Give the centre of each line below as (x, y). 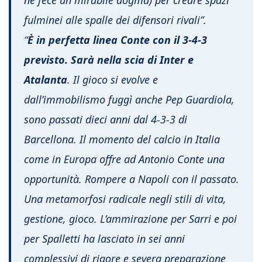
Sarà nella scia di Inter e (132, 60)
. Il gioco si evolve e (113, 80)
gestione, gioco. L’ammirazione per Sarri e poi (130, 219)
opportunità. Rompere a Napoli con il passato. (132, 179)
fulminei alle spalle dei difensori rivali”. (115, 20)
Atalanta (46, 80)
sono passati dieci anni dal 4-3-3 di (106, 120)
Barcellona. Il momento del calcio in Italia (122, 139)
